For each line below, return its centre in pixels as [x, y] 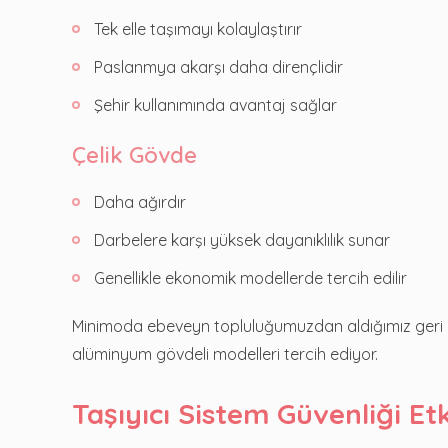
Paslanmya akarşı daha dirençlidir [218, 66]
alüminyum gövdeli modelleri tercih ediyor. [225, 353]
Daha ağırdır [140, 201]
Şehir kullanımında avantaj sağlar [215, 104]
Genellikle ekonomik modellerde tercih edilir [250, 277]
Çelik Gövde [134, 154]
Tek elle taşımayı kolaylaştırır [198, 28]
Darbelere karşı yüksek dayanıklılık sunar [242, 239]
